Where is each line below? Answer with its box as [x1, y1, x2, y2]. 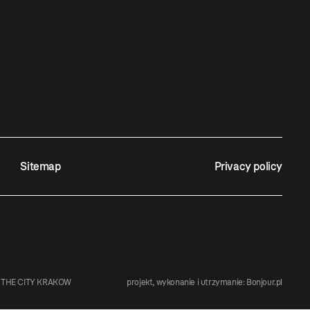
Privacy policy [214, 160, 282, 174]
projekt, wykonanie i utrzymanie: [127, 277, 246, 288]
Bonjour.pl [246, 277, 282, 288]
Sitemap [20, 160, 61, 174]
